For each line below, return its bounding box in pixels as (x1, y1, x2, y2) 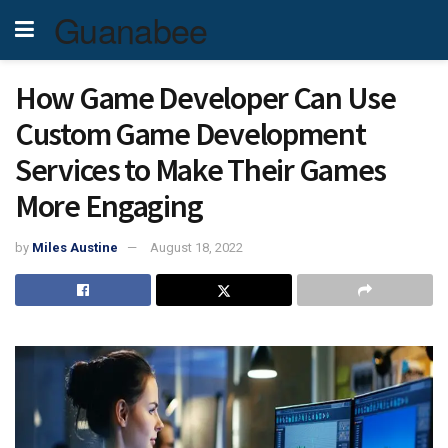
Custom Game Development (15, 114, 366, 154)
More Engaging (15, 186, 203, 226)
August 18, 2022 (150, 239, 243, 255)
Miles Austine (32, 239, 118, 255)
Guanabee (54, 5, 208, 54)
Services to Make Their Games (15, 150, 387, 190)
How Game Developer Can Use (15, 78, 396, 118)
